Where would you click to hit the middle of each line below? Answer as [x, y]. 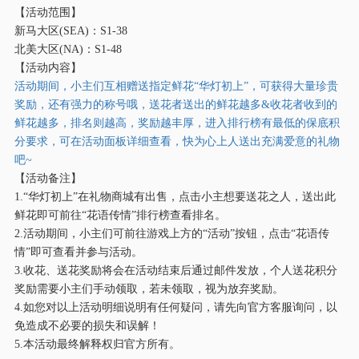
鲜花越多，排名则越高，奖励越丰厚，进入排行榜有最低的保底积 [177, 122]
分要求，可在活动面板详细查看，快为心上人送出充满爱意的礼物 [177, 141]
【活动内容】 [48, 67]
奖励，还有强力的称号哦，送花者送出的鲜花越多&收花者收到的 [175, 104]
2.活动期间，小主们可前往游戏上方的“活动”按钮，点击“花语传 [171, 233]
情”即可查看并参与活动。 [78, 251]
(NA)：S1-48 [90, 48]
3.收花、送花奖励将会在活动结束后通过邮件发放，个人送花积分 [175, 270]
